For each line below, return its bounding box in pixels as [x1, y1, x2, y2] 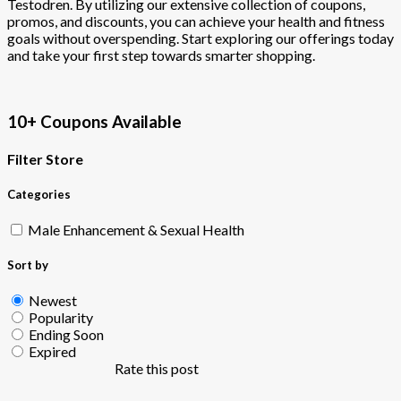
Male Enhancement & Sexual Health [28, 221, 244, 239]
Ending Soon [29, 326, 104, 344]
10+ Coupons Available [7, 111, 182, 132]
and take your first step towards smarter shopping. [7, 46, 315, 64]
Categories [7, 186, 71, 201]
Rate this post [115, 360, 199, 378]
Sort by [7, 258, 48, 273]
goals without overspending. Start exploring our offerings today [7, 29, 394, 47]
